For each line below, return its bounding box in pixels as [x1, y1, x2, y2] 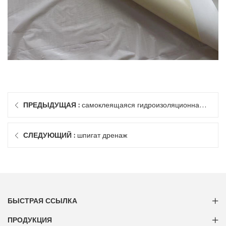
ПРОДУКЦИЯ [8, 216, 52, 224]
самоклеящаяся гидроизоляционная [82, 101, 203, 109]
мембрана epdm [23, 126, 78, 135]
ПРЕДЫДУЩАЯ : [23, 101, 82, 109]
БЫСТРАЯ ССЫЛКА [8, 197, 77, 205]
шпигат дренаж [77, 131, 127, 140]
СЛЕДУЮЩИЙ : [23, 131, 77, 140]
